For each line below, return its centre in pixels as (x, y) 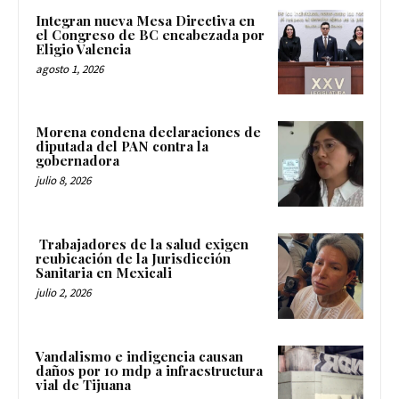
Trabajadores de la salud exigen (142, 244)
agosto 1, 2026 (69, 69)
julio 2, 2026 (63, 292)
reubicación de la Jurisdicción (133, 258)
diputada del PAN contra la (122, 147)
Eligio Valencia (83, 49)
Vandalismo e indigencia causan (139, 356)
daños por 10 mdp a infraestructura (149, 370)
